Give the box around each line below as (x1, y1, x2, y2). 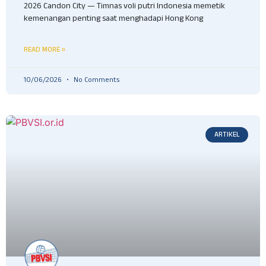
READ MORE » (24, 45, 65, 55)
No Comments (72, 75, 119, 87)
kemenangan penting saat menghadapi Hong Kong (24, 12, 203, 27)
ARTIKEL (214, 129, 240, 140)
